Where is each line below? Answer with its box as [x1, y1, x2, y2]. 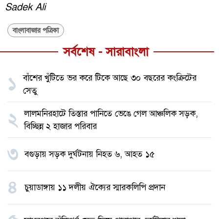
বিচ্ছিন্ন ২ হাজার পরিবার [24, 120, 97, 132]
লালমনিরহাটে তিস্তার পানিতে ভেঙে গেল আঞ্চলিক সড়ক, [24, 107, 198, 119]
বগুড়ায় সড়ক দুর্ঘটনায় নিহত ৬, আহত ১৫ [24, 148, 155, 160]
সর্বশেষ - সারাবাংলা [63, 44, 149, 59]
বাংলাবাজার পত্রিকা [13, 25, 59, 35]
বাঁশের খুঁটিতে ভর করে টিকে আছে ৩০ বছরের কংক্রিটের [23, 71, 197, 84]
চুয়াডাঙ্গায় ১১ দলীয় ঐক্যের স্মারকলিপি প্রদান [24, 181, 165, 193]
